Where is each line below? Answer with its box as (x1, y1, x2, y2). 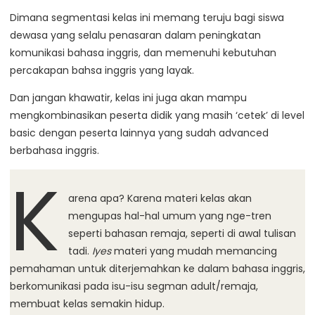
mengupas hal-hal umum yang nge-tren (67, 209, 271, 224)
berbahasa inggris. (10, 143, 99, 158)
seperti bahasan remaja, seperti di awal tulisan (67, 226, 296, 241)
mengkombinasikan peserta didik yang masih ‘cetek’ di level (10, 108, 304, 123)
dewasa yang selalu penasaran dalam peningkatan (10, 28, 261, 43)
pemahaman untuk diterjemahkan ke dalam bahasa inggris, (10, 262, 305, 276)
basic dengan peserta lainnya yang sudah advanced (10, 126, 269, 141)
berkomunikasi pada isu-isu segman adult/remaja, (10, 279, 258, 294)
